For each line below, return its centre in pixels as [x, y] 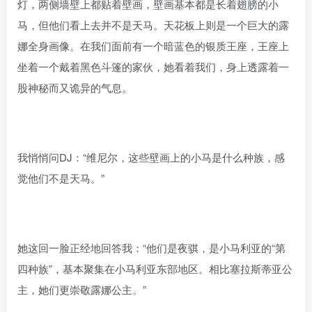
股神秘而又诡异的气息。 [75, 87]
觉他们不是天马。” [61, 178]
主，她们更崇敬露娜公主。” [82, 289]
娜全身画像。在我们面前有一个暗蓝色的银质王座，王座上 [153, 45]
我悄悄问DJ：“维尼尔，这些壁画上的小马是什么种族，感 [151, 157]
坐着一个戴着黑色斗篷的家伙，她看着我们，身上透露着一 [153, 66]
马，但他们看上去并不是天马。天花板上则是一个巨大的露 [153, 24]
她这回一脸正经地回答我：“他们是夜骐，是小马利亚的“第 [151, 247]
